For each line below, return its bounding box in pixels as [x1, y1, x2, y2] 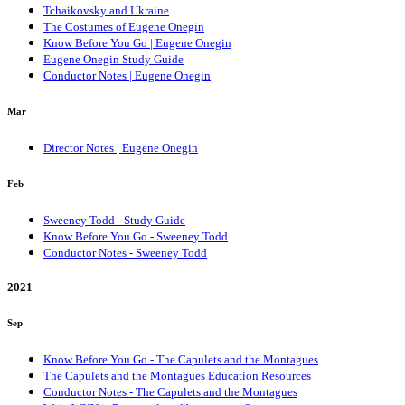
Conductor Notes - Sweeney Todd [43, 246, 207, 260]
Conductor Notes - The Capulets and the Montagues [43, 385, 297, 400]
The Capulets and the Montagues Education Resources [43, 369, 311, 383]
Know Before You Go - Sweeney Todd [43, 230, 228, 244]
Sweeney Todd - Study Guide [43, 213, 185, 228]
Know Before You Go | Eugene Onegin [43, 36, 231, 51]
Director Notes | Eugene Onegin [43, 141, 198, 155]
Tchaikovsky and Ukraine [43, 4, 169, 18]
